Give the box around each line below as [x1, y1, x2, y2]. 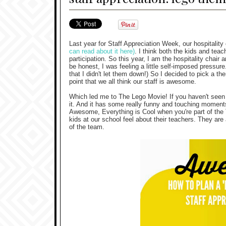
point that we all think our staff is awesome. [69, 78, 196, 86]
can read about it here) [69, 47, 135, 55]
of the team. [69, 123, 104, 131]
